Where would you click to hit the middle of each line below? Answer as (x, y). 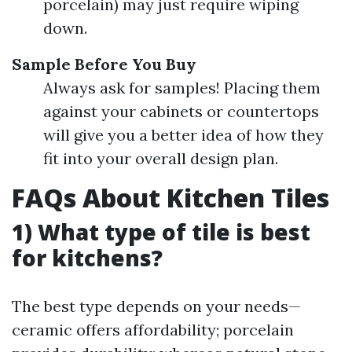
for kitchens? (87, 258)
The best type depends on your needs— (156, 306)
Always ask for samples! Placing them (182, 88)
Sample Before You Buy (104, 64)
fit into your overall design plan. (161, 158)
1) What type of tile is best (161, 232)
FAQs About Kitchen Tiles (170, 198)
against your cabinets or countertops (181, 111)
